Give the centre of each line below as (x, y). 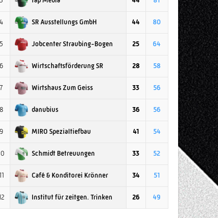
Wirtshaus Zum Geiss (62, 87)
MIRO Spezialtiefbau (61, 131)
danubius (45, 109)
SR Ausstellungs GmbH (64, 22)
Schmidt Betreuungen (63, 153)
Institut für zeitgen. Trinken (72, 197)
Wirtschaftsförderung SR (67, 65)
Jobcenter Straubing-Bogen (72, 44)
